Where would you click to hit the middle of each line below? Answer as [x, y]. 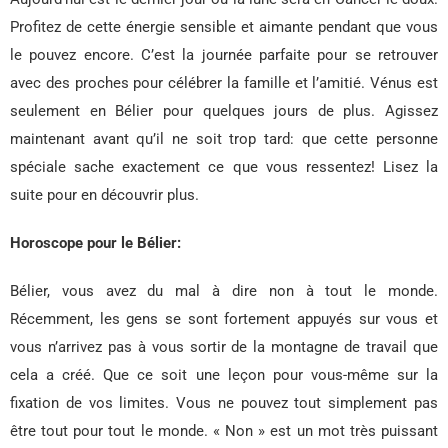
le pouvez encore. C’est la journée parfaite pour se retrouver [224, 55]
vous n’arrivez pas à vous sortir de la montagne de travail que [224, 347]
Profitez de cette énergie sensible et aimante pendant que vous [224, 27]
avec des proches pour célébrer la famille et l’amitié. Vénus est [224, 83]
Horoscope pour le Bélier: [95, 243]
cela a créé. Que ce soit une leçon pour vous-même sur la [224, 375]
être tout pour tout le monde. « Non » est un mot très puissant [224, 431]
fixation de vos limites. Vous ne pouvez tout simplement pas [224, 403]
